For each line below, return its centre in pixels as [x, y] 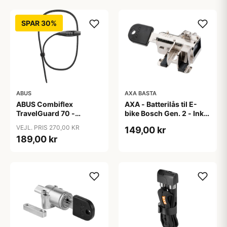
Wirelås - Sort [40, 122]
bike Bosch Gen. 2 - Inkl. [166, 113]
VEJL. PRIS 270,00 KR [48, 127]
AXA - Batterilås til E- [161, 104]
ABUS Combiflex [45, 104]
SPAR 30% [39, 23]
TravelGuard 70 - [46, 113]
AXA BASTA [141, 93]
